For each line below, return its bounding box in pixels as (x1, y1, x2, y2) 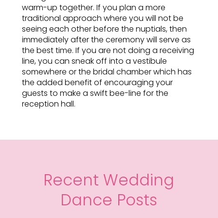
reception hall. (21, 98, 75, 109)
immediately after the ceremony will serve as (21, 34, 191, 45)
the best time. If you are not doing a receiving (21, 45, 194, 56)
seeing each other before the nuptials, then (21, 23, 187, 35)
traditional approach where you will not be (21, 13, 183, 24)
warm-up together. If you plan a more (21, 2, 165, 13)
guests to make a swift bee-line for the (21, 88, 168, 99)
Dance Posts (60, 189, 158, 211)
